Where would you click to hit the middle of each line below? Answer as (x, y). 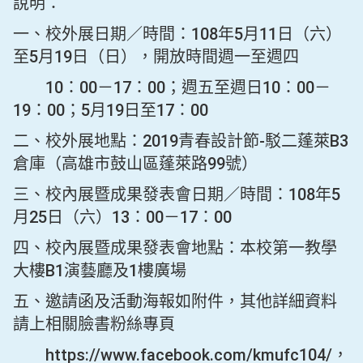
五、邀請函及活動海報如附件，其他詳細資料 (175, 301)
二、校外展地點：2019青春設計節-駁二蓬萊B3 (181, 141)
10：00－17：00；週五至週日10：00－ (172, 88)
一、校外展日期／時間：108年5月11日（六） (177, 34)
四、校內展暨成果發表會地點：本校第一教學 (175, 248)
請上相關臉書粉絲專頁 (94, 324)
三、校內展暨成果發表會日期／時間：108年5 (177, 194)
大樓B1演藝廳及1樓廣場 (100, 271)
